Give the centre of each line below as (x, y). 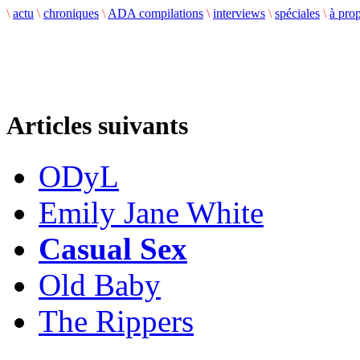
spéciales (297, 13)
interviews (239, 13)
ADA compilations (155, 13)
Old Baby (100, 285)
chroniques (71, 13)
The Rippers (116, 321)
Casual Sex (113, 249)
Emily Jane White (151, 213)
